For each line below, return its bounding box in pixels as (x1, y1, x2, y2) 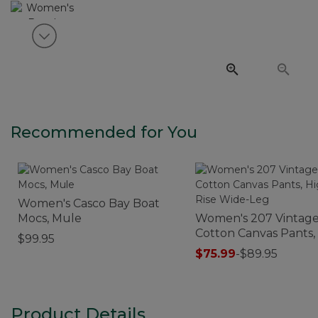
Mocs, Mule (18, 211, 82, 225)
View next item (55, 35, 131, 49)
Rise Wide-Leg (195, 241, 276, 255)
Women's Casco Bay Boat (18, 196, 160, 210)
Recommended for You (11, 122, 197, 142)
